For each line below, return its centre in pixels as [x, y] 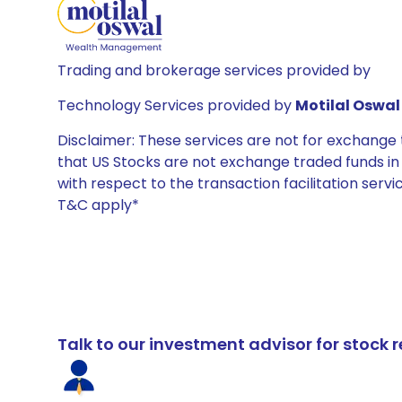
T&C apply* [98, 205]
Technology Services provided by [176, 105]
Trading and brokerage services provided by [214, 70]
